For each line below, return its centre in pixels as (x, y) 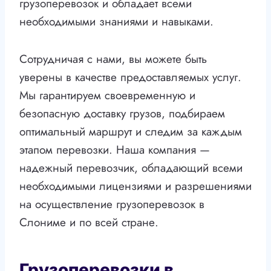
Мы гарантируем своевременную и (107, 96)
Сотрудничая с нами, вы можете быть (113, 59)
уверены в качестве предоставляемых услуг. (130, 77)
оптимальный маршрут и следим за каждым (131, 132)
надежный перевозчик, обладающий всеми (131, 168)
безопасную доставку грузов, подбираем (122, 114)
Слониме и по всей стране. (89, 223)
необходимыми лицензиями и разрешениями (135, 186)
